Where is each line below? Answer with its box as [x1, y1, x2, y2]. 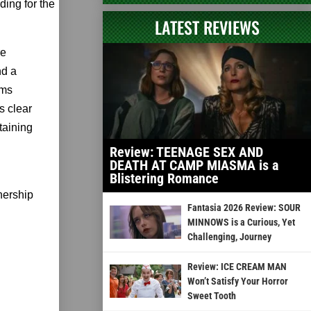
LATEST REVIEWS [154, 14, 260, 40]
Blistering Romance [110, 169, 219, 187]
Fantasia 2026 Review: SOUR [187, 201, 301, 213]
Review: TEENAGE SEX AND [110, 143, 263, 160]
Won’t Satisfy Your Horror [187, 275, 288, 287]
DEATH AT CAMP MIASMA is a [110, 156, 278, 174]
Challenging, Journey [187, 230, 271, 242]
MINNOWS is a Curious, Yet [187, 216, 295, 228]
